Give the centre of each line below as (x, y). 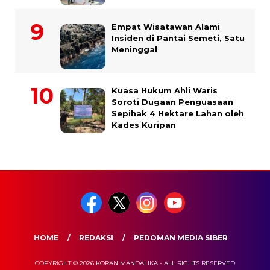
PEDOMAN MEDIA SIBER (181, 238)
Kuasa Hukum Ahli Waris (165, 91)
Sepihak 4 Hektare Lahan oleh (178, 114)
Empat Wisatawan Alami (166, 27)
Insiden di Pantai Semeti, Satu (178, 38)
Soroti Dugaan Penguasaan (172, 102)
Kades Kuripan (144, 125)
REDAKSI (96, 238)
